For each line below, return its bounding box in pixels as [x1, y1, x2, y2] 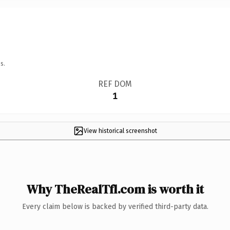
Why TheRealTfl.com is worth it [26, 180, 204, 198]
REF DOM [98, 79, 132, 89]
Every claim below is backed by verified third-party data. [22, 202, 208, 211]
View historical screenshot [83, 127, 157, 135]
